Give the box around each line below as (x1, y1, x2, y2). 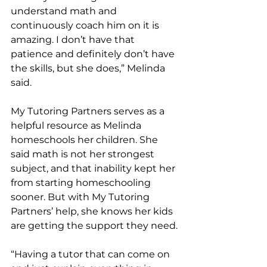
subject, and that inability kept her (11, 162, 178, 174)
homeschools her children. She (11, 133, 160, 145)
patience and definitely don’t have (11, 48, 177, 60)
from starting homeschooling (11, 176, 153, 188)
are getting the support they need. (11, 219, 180, 231)
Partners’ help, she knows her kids (11, 205, 175, 217)
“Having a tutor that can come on (11, 248, 172, 260)
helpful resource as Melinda (11, 119, 144, 131)
